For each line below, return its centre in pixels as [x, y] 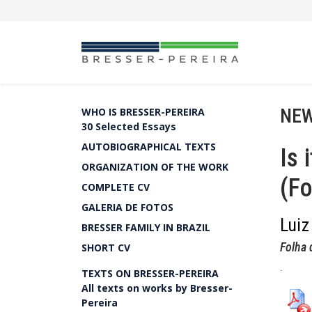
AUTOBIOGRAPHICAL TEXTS [149, 147]
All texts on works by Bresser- [157, 288]
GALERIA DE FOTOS [127, 207]
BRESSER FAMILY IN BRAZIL [146, 227]
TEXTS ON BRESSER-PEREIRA [150, 273]
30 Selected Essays [129, 126]
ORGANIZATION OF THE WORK [155, 167]
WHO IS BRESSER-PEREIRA [143, 112]
